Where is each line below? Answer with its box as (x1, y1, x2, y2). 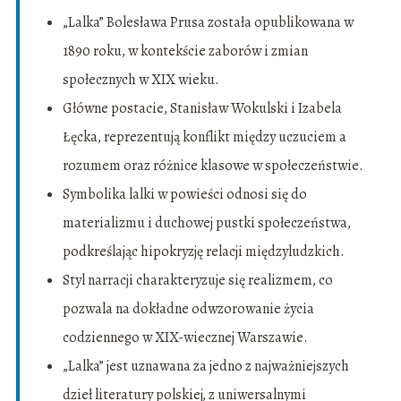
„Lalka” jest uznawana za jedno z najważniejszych (62, 356, 349, 377)
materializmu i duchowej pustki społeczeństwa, (62, 213, 351, 234)
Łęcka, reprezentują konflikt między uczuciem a (62, 127, 346, 148)
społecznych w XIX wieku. (62, 70, 219, 90)
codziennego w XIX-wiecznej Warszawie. (62, 328, 308, 348)
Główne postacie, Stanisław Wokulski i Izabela (62, 98, 342, 119)
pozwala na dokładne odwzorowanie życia (62, 299, 314, 320)
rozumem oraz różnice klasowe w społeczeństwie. (62, 156, 363, 176)
